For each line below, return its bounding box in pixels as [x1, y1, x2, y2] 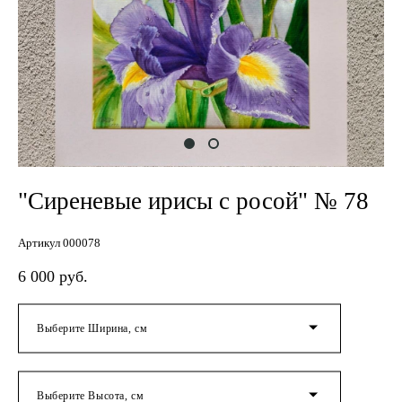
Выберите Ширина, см [37, 321, 148, 335]
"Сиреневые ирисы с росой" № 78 [18, 188, 369, 214]
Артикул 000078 [18, 236, 100, 249]
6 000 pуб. [18, 267, 88, 285]
